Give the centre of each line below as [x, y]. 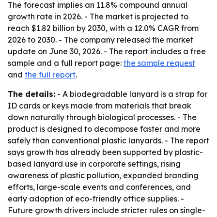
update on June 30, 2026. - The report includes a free [107, 51]
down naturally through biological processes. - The [102, 117]
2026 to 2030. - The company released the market [101, 40]
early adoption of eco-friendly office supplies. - [96, 199]
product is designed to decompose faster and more [104, 129]
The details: [31, 94]
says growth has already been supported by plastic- [105, 152]
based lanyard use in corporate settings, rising [94, 164]
